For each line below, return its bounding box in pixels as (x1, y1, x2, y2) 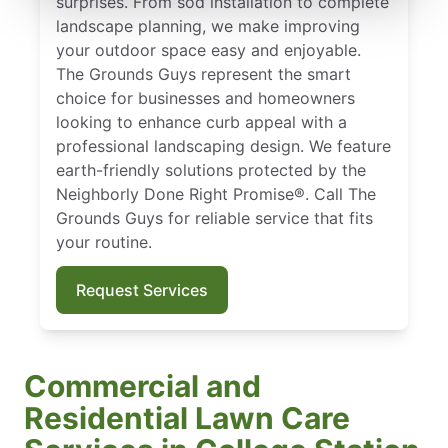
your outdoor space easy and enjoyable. (56, 40, 361, 61)
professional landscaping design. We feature (56, 136, 391, 157)
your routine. (56, 232, 152, 253)
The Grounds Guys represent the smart (56, 64, 351, 85)
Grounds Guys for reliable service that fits (56, 208, 373, 229)
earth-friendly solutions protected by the (56, 160, 366, 181)
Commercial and (24, 368, 261, 405)
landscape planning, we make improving (56, 16, 360, 37)
